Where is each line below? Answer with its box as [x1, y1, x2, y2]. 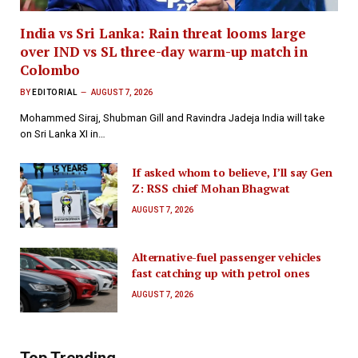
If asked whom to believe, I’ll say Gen [132, 164, 332, 180]
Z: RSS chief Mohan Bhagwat [132, 180, 290, 196]
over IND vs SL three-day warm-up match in [20, 42, 308, 61]
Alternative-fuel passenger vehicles [132, 249, 322, 265]
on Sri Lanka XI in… [20, 127, 105, 140]
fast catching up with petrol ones [132, 265, 310, 281]
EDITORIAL [32, 87, 78, 97]
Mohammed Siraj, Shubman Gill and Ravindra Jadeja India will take [20, 111, 324, 124]
